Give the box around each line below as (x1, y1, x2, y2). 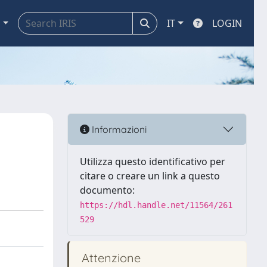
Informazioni (89, 123, 147, 135)
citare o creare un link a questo (80, 169, 220, 182)
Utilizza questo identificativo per (80, 155, 225, 168)
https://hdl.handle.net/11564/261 (80, 200, 232, 210)
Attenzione (79, 250, 141, 265)
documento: (80, 184, 135, 197)
